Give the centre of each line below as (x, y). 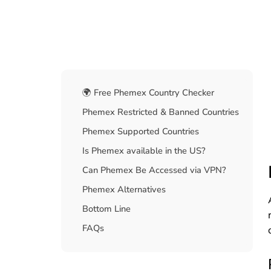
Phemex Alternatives (124, 189)
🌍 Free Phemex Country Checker (148, 92)
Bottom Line (106, 208)
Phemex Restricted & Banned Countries (160, 112)
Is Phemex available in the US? (144, 150)
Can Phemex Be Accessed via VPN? (154, 170)
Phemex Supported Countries (140, 131)
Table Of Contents (130, 86)
